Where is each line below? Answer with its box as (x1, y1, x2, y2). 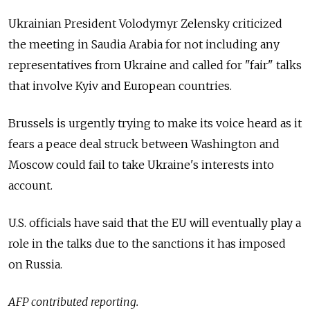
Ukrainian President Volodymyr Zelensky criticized (8, 16, 282, 30)
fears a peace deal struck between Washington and (8, 136, 280, 151)
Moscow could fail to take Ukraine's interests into (8, 157, 274, 172)
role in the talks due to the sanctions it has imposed (8, 236, 286, 250)
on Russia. (8, 257, 62, 271)
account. (8, 178, 53, 192)
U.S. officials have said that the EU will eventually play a (8, 215, 301, 230)
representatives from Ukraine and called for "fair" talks (8, 57, 302, 72)
